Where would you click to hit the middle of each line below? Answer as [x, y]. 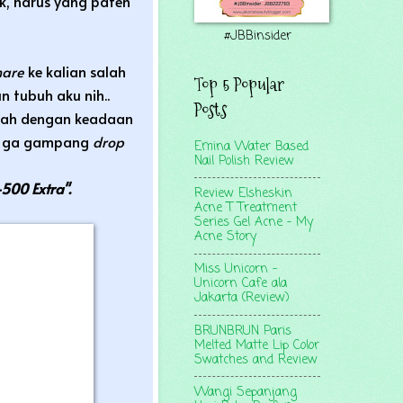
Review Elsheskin [243, 193]
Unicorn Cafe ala [241, 284]
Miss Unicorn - [236, 270]
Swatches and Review [256, 360]
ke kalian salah [77, 71]
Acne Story [225, 237]
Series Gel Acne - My [254, 222]
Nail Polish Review [244, 161]
